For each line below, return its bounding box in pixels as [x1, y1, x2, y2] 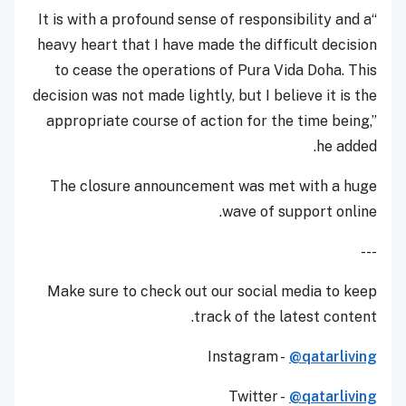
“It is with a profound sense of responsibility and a [38, 10, 372, 28]
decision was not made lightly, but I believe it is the [33, 86, 377, 104]
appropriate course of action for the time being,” [46, 111, 377, 130]
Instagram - [208, 347, 289, 365]
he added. [316, 137, 377, 155]
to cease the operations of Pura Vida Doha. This [54, 61, 377, 79]
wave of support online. [222, 202, 377, 220]
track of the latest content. [194, 307, 377, 325]
